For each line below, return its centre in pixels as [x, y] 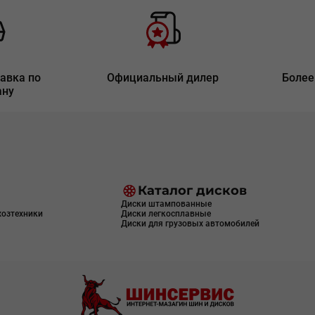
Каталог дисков [192, 191]
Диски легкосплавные [166, 214]
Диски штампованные [166, 204]
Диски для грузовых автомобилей [190, 224]
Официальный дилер [163, 78]
